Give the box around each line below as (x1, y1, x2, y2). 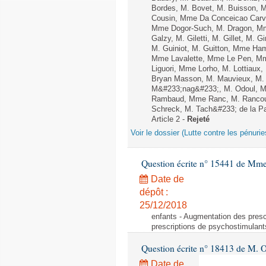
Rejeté (187, 115, 210, 123)
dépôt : (140, 187, 168, 197)
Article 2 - (151, 115, 187, 123)
